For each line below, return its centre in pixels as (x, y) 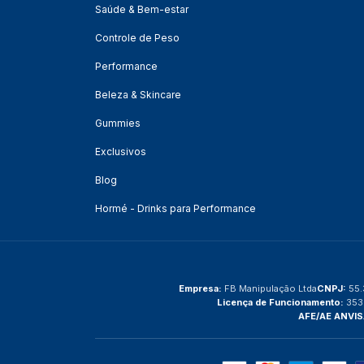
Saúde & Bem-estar (142, 10)
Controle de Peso (137, 38)
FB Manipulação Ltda (269, 289)
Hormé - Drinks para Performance (175, 209)
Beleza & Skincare (138, 95)
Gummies (118, 123)
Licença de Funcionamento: (280, 303)
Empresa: (200, 289)
